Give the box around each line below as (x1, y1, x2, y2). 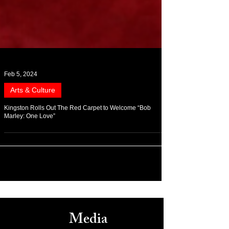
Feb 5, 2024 (4, 95, 37, 102)
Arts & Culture (10, 110, 55, 119)
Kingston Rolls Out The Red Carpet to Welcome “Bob (4, 129, 151, 136)
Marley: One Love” (4, 137, 55, 144)
